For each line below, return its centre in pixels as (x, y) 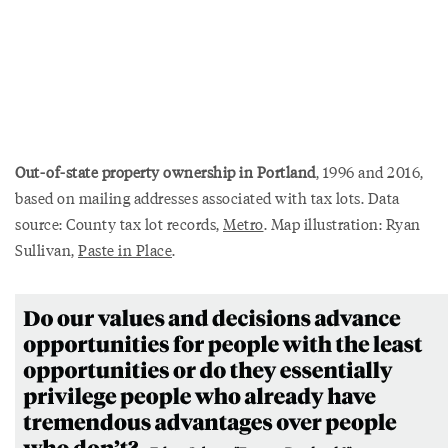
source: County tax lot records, (119, 223)
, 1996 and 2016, (369, 171)
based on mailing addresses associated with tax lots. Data (207, 197)
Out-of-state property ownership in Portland (165, 171)
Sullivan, (46, 249)
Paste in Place (125, 249)
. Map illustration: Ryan (342, 223)
